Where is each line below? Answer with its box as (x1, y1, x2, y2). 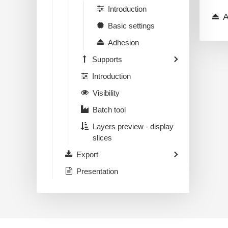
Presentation (76, 167, 118, 176)
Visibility (93, 89, 120, 97)
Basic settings (108, 21, 155, 30)
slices (93, 133, 112, 142)
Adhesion (108, 38, 139, 47)
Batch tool (93, 105, 126, 114)
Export (76, 150, 98, 159)
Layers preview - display (93, 122, 174, 131)
